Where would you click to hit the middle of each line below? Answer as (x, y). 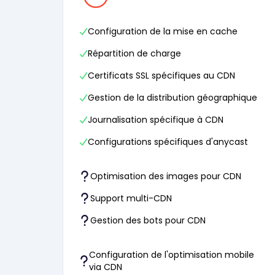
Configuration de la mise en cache (163, 31)
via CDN (105, 267)
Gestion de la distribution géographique (172, 98)
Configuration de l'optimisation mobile (171, 255)
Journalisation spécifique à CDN (156, 120)
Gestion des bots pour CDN (148, 220)
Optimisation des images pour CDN (166, 176)
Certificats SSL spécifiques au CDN (161, 76)
